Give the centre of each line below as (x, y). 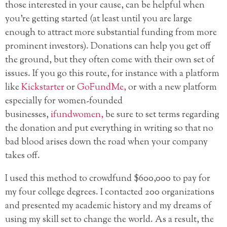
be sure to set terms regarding (161, 115)
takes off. (23, 156)
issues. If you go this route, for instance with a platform (112, 74)
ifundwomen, (77, 115)
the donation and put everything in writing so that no (109, 129)
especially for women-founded (64, 102)
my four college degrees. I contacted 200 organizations (110, 193)
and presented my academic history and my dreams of (108, 206)
